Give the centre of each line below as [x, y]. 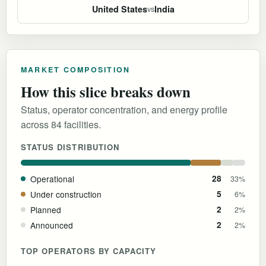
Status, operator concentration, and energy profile [124, 109]
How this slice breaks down [106, 91]
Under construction [66, 194]
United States [119, 9]
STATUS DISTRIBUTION [70, 147]
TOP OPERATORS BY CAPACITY [89, 251]
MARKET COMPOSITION [76, 69]
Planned [46, 209]
